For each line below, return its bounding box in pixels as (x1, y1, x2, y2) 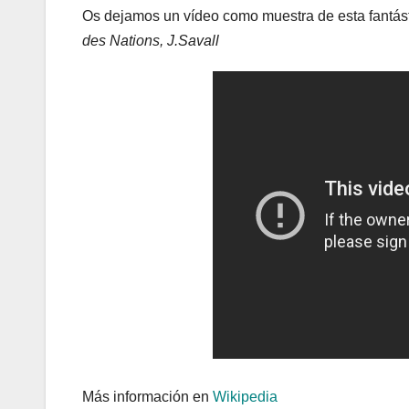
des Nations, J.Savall (82, 33, 219, 49)
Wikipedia (213, 389, 278, 405)
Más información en (82, 389, 213, 405)
